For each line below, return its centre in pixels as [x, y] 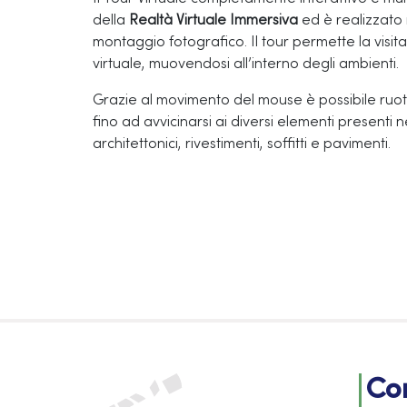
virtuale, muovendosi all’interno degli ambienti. [246, 65]
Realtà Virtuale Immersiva [213, 21]
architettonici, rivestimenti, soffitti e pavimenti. [242, 144]
